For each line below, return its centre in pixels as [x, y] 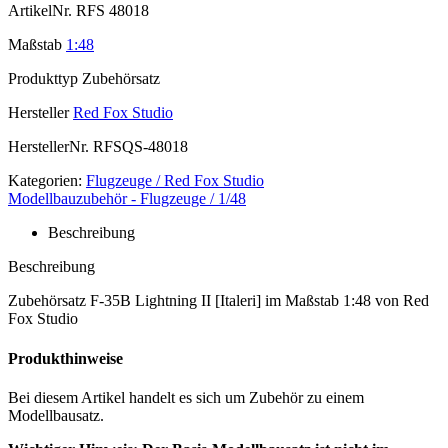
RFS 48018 [110, 11]
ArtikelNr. [40, 11]
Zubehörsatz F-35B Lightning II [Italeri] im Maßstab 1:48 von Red [218, 301]
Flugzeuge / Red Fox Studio [175, 181]
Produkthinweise [65, 358]
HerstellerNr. [48, 147]
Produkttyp [43, 79]
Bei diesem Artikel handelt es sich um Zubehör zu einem [186, 397]
